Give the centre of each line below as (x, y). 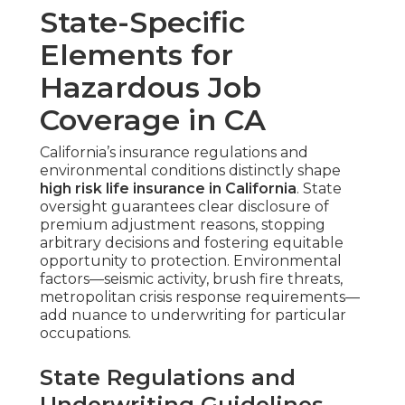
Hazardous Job (151, 88)
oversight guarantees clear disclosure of (184, 207)
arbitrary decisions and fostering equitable (192, 243)
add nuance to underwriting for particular (193, 316)
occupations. (85, 334)
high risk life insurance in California (168, 189)
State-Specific (142, 23)
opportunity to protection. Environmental (191, 261)
